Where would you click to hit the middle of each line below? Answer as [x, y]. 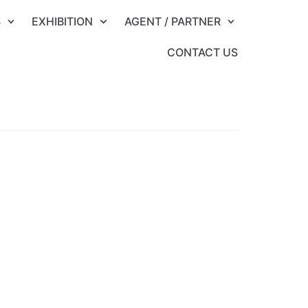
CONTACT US [202, 52]
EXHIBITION [63, 21]
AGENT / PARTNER [172, 21]
